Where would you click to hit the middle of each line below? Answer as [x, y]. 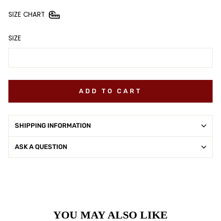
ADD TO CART [110, 91]
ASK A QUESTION [41, 147]
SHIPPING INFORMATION [53, 126]
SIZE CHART [27, 14]
